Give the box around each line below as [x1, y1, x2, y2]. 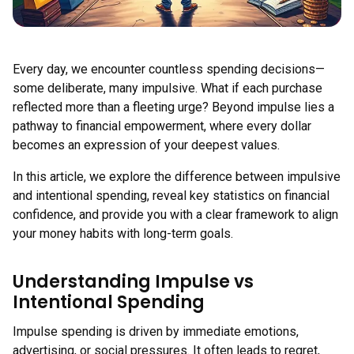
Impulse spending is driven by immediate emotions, [13, 324, 299, 339]
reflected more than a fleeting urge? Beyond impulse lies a [13, 100, 334, 115]
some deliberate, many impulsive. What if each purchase [13, 81, 322, 96]
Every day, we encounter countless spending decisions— [13, 62, 325, 77]
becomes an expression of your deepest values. [13, 137, 280, 153]
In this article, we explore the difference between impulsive [13, 169, 341, 184]
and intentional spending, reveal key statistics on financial [13, 188, 330, 203]
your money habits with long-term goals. [13, 226, 233, 241]
